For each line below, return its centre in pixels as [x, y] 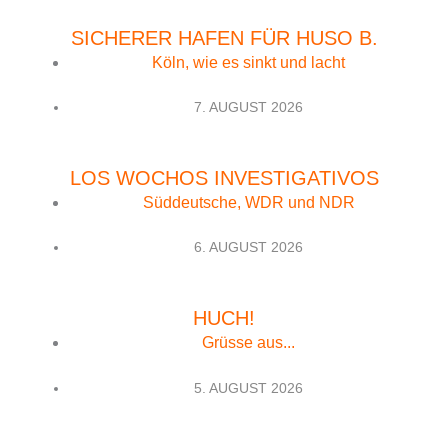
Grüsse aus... [249, 343]
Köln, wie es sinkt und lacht [249, 62]
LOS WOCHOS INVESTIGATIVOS [224, 177]
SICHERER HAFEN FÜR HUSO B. [224, 37]
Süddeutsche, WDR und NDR [248, 202]
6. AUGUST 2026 [249, 247]
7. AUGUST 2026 [249, 107]
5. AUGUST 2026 [249, 387]
